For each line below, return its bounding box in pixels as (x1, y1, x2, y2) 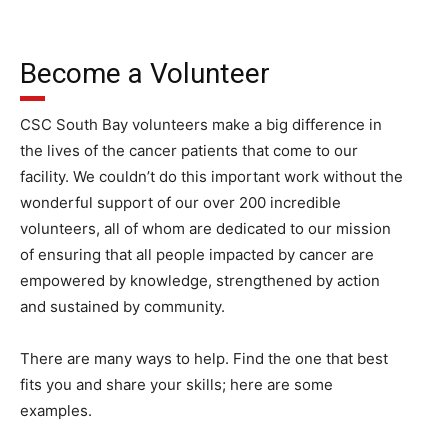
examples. (20, 401, 92, 420)
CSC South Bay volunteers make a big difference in (20, 115, 382, 134)
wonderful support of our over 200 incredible (20, 193, 341, 212)
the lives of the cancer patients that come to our (20, 141, 358, 160)
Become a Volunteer (20, 57, 270, 90)
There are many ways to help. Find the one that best (20, 349, 388, 368)
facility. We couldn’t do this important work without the (20, 167, 403, 186)
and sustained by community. (20, 297, 233, 316)
